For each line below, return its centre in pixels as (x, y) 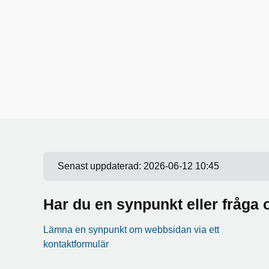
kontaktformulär (76, 244)
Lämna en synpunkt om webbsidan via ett (131, 230)
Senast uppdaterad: (101, 166)
